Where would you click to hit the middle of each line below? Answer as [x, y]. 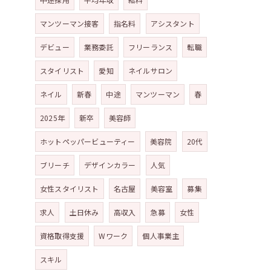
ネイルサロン [151, 70]
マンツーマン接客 [70, 23]
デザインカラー [110, 165]
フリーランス [151, 47]
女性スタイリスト [70, 188]
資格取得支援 [62, 236]
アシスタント [172, 23]
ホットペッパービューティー [88, 141]
